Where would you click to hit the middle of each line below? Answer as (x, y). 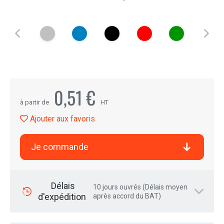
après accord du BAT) (127, 196)
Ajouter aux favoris (61, 119)
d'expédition (63, 197)
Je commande (60, 147)
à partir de (34, 102)
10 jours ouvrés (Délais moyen (140, 187)
